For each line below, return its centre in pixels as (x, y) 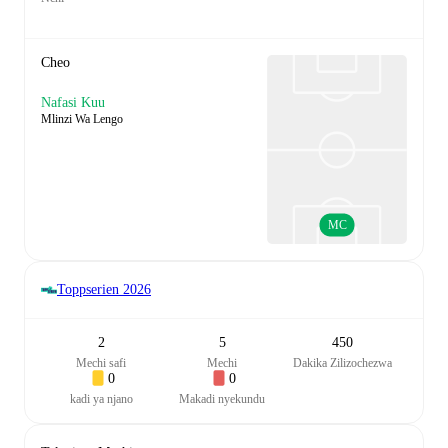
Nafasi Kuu (73, 102)
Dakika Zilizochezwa (343, 363)
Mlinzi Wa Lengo (82, 119)
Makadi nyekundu (222, 399)
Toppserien (88, 289)
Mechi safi (101, 363)
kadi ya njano (101, 399)
